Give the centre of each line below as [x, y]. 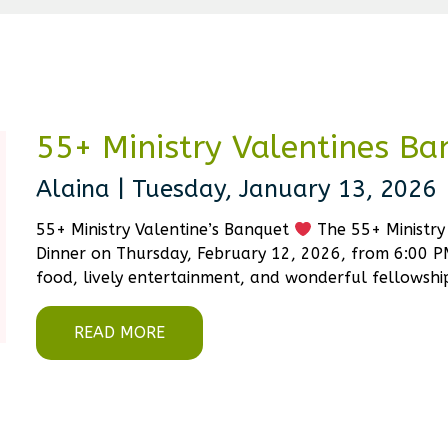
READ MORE [119, 332]
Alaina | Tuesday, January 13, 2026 [235, 189]
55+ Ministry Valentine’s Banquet [164, 229]
